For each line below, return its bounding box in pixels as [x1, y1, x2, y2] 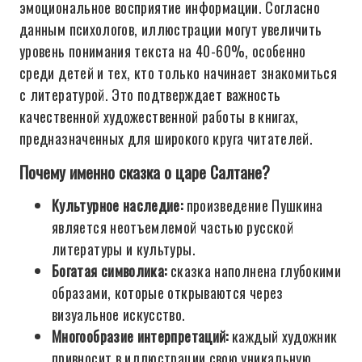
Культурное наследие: [52, 195, 183, 216]
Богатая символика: [52, 260, 167, 281]
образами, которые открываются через [52, 282, 284, 303]
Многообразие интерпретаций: [52, 326, 229, 347]
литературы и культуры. [52, 238, 196, 259]
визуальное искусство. [52, 304, 186, 325]
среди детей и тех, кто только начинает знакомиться [19, 62, 337, 83]
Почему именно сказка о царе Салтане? [19, 160, 270, 184]
